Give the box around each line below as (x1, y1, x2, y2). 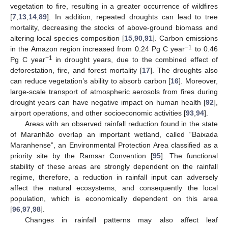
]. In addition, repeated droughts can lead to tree (47, 13, 218, 21)
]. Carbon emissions (153, 34, 218, 43)
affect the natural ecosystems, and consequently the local (10, 184, 218, 192)
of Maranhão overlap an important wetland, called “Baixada (10, 130, 218, 139)
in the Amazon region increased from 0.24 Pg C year (10, 45, 185, 53)
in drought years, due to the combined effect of (52, 55, 218, 64)
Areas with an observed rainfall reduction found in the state (24, 120, 218, 128)
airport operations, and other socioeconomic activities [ (10, 109, 186, 118)
